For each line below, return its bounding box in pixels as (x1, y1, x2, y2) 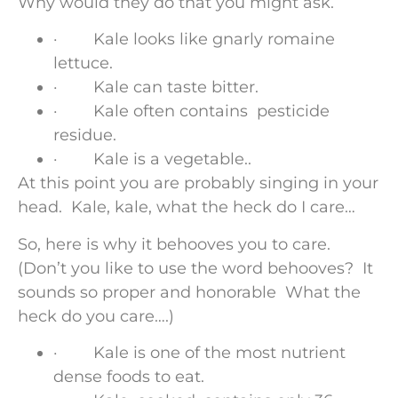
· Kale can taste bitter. (53, 77, 259, 98)
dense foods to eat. (53, 366, 209, 386)
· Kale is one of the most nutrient (53, 342, 346, 362)
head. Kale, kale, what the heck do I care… (18, 197, 355, 218)
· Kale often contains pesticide (53, 101, 330, 122)
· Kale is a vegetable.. (53, 149, 251, 170)
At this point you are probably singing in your (18, 173, 378, 194)
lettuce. (53, 53, 113, 74)
